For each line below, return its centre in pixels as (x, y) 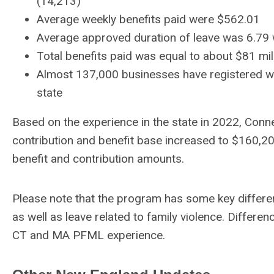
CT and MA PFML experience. (89, 235)
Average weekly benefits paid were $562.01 (148, 19)
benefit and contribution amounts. (98, 158)
